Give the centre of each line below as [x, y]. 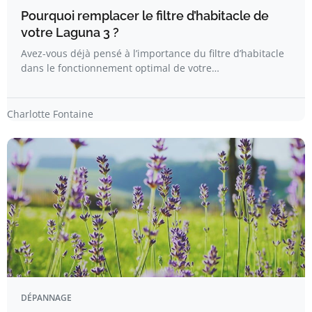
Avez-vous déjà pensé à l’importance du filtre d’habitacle [153, 53]
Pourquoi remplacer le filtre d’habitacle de [145, 16]
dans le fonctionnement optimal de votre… [120, 68]
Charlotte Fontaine [50, 114]
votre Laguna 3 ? [70, 32]
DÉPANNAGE [46, 298]
